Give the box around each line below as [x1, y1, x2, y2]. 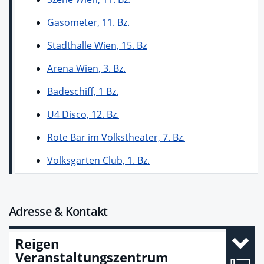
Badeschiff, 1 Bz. [47, 84, 118, 98]
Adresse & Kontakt [9, 203, 108, 219]
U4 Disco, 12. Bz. [47, 107, 119, 121]
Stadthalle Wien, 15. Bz [47, 38, 147, 52]
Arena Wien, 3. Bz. [47, 61, 126, 75]
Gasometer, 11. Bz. [47, 15, 130, 29]
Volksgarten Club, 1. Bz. [47, 153, 150, 167]
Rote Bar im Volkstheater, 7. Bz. [47, 130, 185, 144]
